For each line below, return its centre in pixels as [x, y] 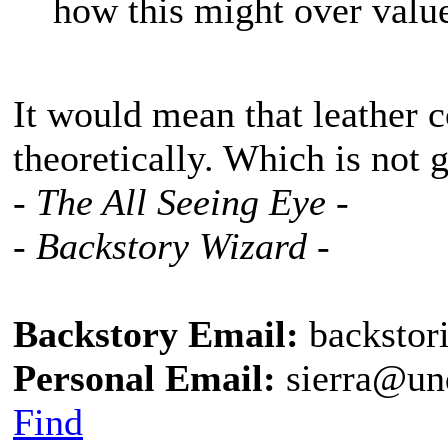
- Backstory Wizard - [171, 246]
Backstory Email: [156, 334]
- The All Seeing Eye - [181, 202]
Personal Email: [144, 378]
